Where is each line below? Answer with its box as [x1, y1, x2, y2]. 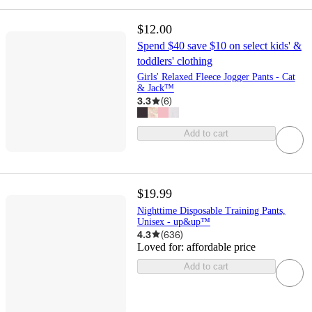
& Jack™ [136, 83, 174, 94]
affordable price [186, 240, 256, 253]
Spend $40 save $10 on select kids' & [136, 40, 302, 52]
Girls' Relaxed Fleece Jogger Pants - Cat [136, 72, 295, 83]
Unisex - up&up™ [136, 216, 210, 227]
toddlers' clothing [136, 55, 212, 68]
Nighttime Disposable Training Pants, [136, 205, 286, 216]
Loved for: [136, 240, 187, 253]
